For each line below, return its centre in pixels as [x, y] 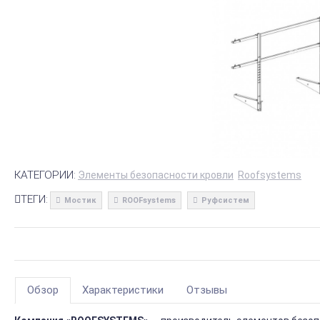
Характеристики [123, 290]
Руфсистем [225, 200]
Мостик [80, 200]
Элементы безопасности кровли [156, 175]
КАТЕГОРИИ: [45, 175]
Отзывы [207, 290]
